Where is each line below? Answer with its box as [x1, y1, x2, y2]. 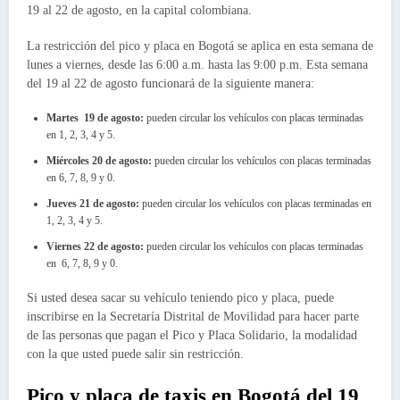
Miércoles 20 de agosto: [46, 154, 154, 168]
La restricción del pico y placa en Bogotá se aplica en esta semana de [27, 39, 373, 54]
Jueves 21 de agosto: [46, 197, 142, 211]
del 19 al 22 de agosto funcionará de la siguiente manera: [27, 77, 314, 91]
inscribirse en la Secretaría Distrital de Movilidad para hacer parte [27, 310, 359, 324]
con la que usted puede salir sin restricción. [27, 347, 244, 362]
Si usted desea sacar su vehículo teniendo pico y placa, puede [27, 291, 334, 305]
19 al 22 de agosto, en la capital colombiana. [27, 3, 252, 17]
